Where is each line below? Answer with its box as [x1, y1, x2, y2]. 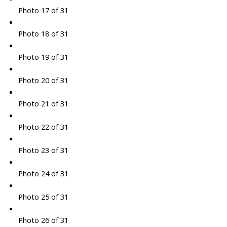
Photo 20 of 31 [18, 75, 68, 86]
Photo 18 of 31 [18, 28, 68, 39]
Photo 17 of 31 [18, 5, 68, 16]
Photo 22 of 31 [18, 122, 68, 132]
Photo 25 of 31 [18, 192, 68, 202]
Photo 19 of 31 [18, 52, 68, 62]
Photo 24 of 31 [18, 168, 68, 179]
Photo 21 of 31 [18, 98, 68, 109]
